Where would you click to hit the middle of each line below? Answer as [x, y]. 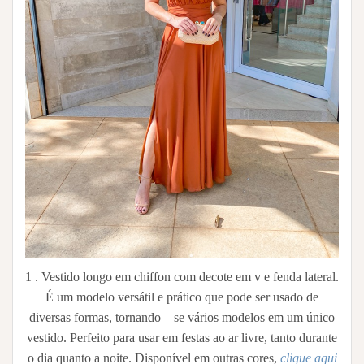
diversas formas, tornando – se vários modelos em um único [182, 317]
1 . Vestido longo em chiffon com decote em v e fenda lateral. [182, 276]
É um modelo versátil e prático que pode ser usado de [182, 297]
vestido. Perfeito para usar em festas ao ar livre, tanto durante [182, 337]
